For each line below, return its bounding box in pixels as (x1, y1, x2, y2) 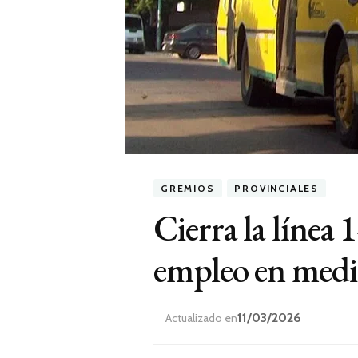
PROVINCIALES (234, 182, 320, 194)
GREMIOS (161, 182, 215, 194)
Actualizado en (165, 311, 237, 325)
